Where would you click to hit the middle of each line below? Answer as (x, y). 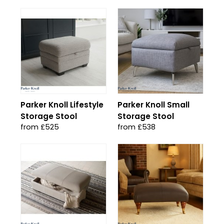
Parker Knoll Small (153, 105)
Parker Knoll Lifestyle (62, 105)
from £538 (136, 127)
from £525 (40, 127)
